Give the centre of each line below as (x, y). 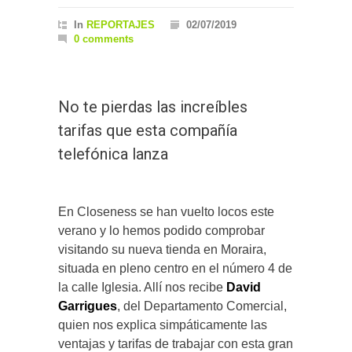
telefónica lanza (113, 154)
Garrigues (88, 306)
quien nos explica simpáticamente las (163, 325)
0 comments (104, 39)
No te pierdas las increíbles (153, 107)
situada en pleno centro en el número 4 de (175, 269)
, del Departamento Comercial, (202, 306)
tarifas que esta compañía (148, 131)
